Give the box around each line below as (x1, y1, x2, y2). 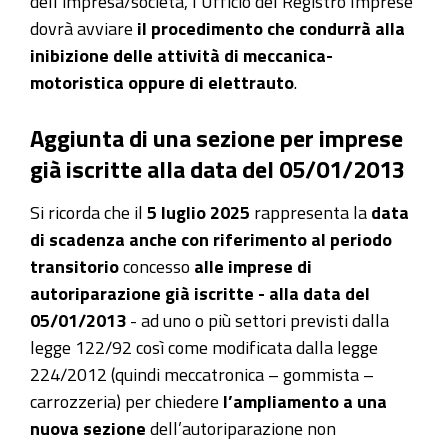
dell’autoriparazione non (146, 418, 336, 437)
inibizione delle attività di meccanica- (30, 46, 333, 64)
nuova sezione (30, 418, 146, 437)
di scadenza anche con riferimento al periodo (30, 229, 392, 248)
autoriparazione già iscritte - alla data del (30, 283, 370, 302)
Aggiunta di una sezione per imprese (30, 126, 403, 150)
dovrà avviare (30, 19, 137, 37)
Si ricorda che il (30, 202, 147, 221)
